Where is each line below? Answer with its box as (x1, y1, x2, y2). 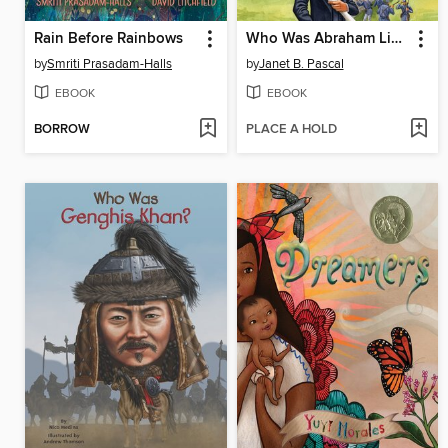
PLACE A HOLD (245, 121, 337, 139)
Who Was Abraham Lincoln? (390, 29, 402, 48)
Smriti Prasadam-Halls (47, 55, 172, 72)
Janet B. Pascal (258, 55, 344, 72)
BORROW (34, 121, 90, 139)
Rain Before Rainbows (34, 29, 183, 48)
